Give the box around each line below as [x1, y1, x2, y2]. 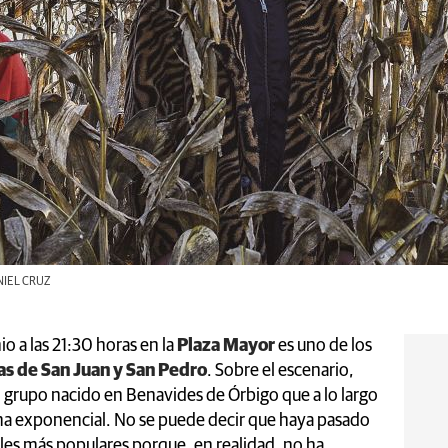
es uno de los [275, 336, 372, 355]
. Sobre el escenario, [207, 361, 354, 380]
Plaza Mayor [177, 336, 275, 355]
